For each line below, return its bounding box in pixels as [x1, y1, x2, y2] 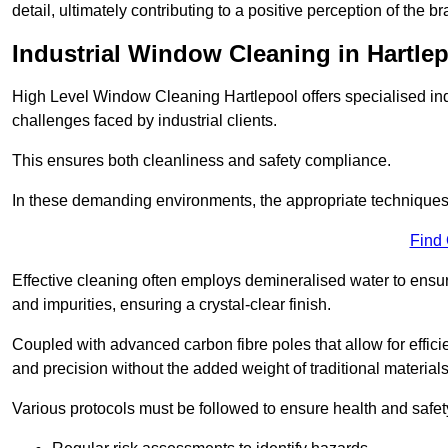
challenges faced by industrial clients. [12, 112, 277, 130]
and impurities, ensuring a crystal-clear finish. [12, 296, 331, 314]
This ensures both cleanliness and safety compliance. [12, 152, 391, 170]
